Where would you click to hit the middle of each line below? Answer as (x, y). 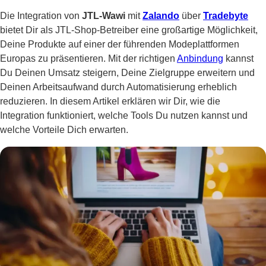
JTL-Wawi (104, 15)
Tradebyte (226, 15)
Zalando (161, 15)
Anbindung (200, 58)
